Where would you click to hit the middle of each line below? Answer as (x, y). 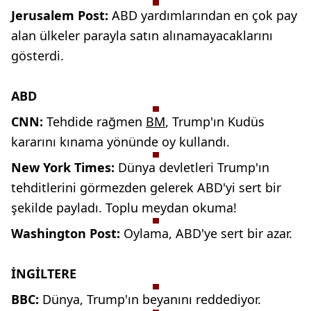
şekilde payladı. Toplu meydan (100, 208)
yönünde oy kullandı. (168, 142)
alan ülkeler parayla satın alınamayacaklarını (142, 35)
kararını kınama (57, 142)
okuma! (215, 208)
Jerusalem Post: (61, 15)
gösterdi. (37, 56)
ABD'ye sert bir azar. (234, 233)
